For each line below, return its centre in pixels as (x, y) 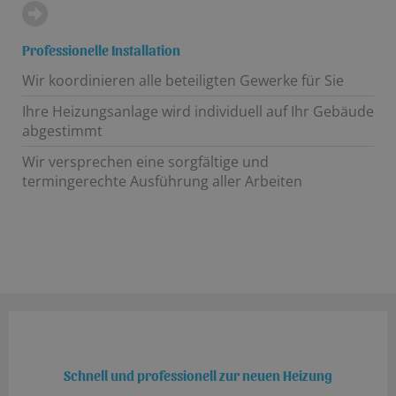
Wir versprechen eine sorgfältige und (145, 161)
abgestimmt (62, 130)
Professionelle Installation (101, 49)
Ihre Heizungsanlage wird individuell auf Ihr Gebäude (198, 111)
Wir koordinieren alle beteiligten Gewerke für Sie (183, 80)
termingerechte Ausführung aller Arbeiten (162, 181)
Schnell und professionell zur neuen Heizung (198, 375)
